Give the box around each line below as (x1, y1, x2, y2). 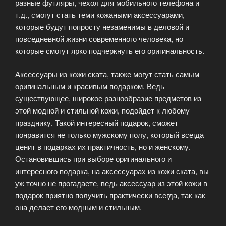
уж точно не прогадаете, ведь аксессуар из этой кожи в (15, 178, 207, 189)
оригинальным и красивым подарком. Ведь (15, 81, 164, 92)
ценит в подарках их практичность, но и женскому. (15, 141, 191, 152)
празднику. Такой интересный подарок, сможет (15, 117, 178, 128)
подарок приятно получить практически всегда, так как (15, 190, 205, 201)
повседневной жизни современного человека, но (15, 33, 183, 44)
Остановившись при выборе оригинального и (15, 153, 172, 164)
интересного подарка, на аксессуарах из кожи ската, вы (15, 165, 209, 177)
